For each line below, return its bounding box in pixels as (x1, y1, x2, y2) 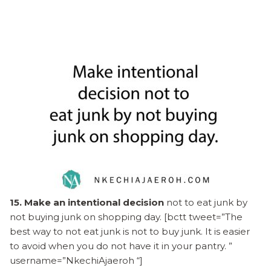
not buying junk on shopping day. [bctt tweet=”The (10, 211, 243, 223)
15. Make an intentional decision (10, 196, 164, 208)
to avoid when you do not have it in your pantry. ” (10, 240, 232, 252)
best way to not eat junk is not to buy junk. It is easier (10, 225, 250, 237)
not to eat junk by (164, 196, 247, 208)
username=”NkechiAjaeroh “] (10, 254, 143, 266)
